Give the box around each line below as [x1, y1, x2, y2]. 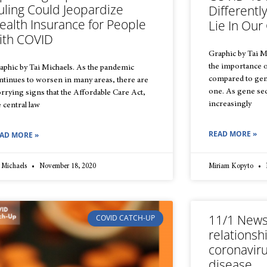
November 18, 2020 [37, 163, 96, 170]
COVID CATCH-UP [95, 213, 155, 223]
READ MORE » [209, 129, 257, 139]
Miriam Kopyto [209, 163, 256, 170]
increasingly [209, 100, 252, 109]
